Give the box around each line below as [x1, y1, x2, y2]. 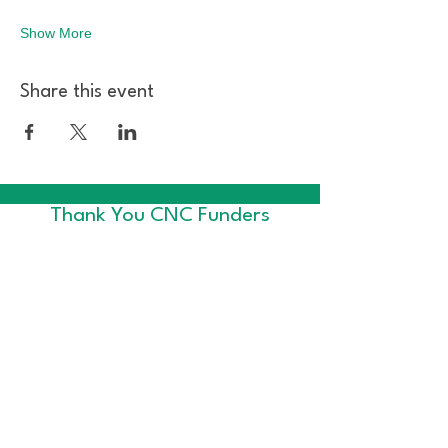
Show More [20, 24, 92, 41]
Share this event [20, 82, 154, 101]
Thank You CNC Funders [50, 205, 270, 226]
